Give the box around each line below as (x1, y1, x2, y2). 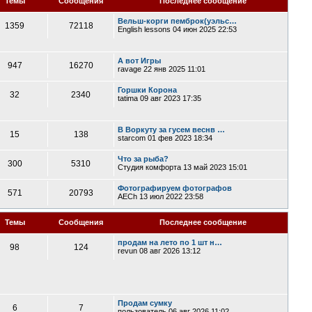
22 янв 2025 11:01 (141, 65, 206, 73)
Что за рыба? (118, 155, 169, 163)
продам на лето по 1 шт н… (118, 238, 223, 247)
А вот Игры (118, 56, 162, 65)
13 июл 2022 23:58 (137, 192, 204, 201)
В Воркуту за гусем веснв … (118, 125, 226, 134)
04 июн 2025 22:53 (171, 25, 237, 33)
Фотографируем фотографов (118, 184, 233, 192)
